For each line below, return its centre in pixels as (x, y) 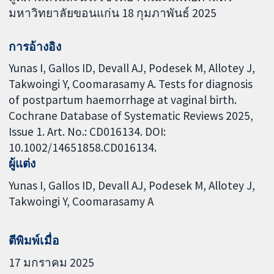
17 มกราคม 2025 (52, 262)
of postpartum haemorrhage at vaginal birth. (123, 100)
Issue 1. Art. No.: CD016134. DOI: (87, 132)
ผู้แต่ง (22, 164)
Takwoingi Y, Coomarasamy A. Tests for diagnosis (131, 84)
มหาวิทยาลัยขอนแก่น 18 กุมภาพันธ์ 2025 (113, 13)
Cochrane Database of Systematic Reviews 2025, (131, 116)
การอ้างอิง (35, 46)
